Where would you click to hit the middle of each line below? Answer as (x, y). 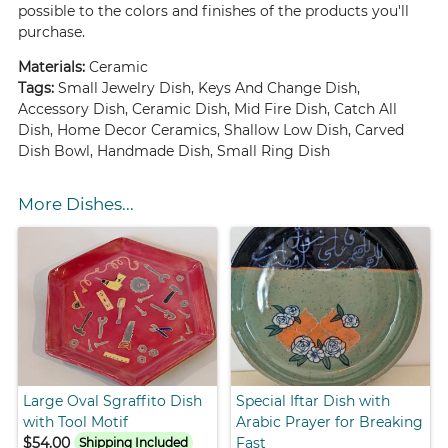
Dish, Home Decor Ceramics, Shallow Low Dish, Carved (211, 130)
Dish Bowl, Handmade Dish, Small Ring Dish (174, 151)
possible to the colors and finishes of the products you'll (214, 11)
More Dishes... (76, 204)
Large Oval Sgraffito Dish (113, 400)
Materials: (54, 67)
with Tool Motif (76, 421)
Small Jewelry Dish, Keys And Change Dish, (209, 88)
